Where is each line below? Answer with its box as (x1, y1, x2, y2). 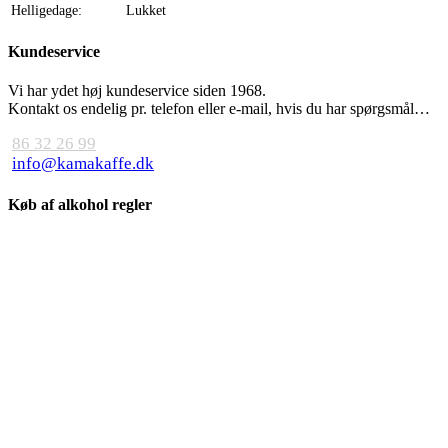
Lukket (126, 2, 166, 18)
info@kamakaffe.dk (12, 154, 154, 174)
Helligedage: (11, 2, 82, 18)
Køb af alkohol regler (8, 195, 152, 213)
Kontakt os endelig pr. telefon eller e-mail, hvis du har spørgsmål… (8, 100, 430, 118)
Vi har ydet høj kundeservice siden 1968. (8, 82, 266, 100)
